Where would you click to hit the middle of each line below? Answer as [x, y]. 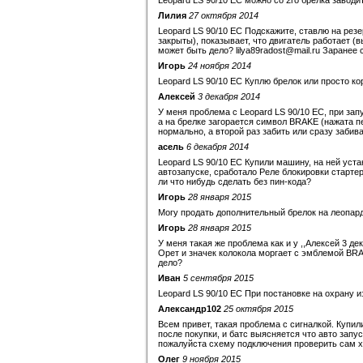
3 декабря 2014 [229, 96]
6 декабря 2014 [218, 147]
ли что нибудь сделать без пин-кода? [235, 181]
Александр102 [190, 309]
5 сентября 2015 [218, 278]
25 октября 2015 [258, 309]
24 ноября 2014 [220, 66]
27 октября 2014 [224, 15]
